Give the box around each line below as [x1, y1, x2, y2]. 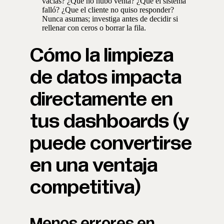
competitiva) [30, 177, 141, 197]
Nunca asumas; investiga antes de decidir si [42, 14, 178, 23]
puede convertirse [30, 133, 192, 153]
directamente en [30, 89, 173, 109]
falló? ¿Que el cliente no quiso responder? [42, 5, 174, 14]
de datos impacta [30, 67, 181, 87]
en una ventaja [30, 155, 157, 175]
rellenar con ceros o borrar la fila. [42, 23, 146, 32]
